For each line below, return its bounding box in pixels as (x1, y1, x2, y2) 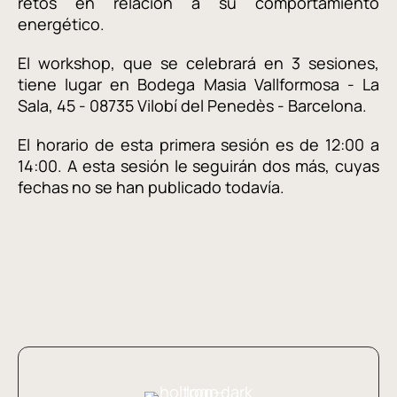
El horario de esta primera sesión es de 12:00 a (18, 134, 379, 155)
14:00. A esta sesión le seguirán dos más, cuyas (18, 155, 379, 176)
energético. (18, 13, 108, 35)
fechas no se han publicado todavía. (18, 176, 284, 198)
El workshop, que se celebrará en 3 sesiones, (18, 52, 379, 74)
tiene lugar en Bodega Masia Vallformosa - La (18, 74, 379, 95)
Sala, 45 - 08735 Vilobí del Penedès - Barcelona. (18, 95, 367, 116)
